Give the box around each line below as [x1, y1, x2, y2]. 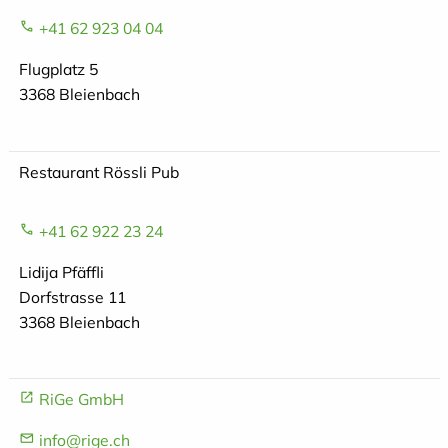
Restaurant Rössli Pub [18, 161, 179, 182]
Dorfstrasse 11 [18, 286, 126, 307]
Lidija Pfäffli [18, 261, 104, 282]
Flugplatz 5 [18, 59, 98, 80]
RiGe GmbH [38, 389, 124, 410]
